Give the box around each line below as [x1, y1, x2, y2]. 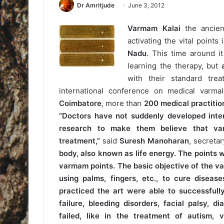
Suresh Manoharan [119, 136, 189, 146]
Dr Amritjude [77, 1, 114, 9]
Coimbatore [59, 98, 101, 108]
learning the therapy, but [127, 61, 218, 71]
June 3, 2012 [128, 1, 164, 9]
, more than [101, 98, 142, 108]
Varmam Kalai [127, 23, 180, 33]
